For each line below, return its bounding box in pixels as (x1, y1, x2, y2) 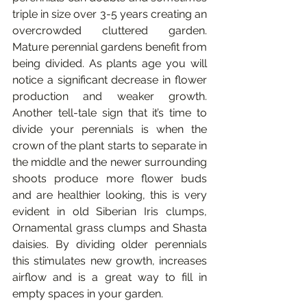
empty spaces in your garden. (12, 287, 163, 300)
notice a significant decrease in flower (12, 73, 207, 86)
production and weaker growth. (12, 90, 207, 103)
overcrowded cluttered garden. (12, 24, 207, 37)
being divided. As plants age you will (12, 57, 207, 70)
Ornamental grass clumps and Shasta (12, 221, 207, 234)
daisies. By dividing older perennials (12, 238, 207, 251)
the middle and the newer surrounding (12, 156, 207, 169)
